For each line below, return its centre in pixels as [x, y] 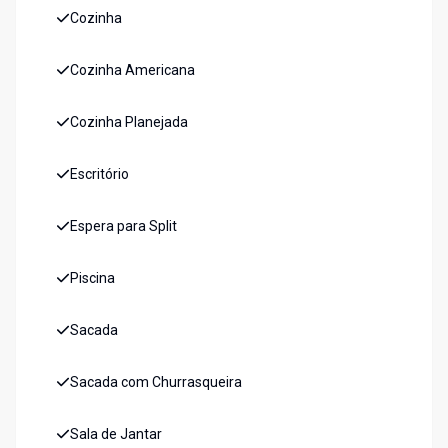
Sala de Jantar [116, 434]
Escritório [99, 174]
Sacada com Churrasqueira [156, 382]
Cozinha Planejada [129, 122]
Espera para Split [123, 226]
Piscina [92, 278]
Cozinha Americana [132, 70]
